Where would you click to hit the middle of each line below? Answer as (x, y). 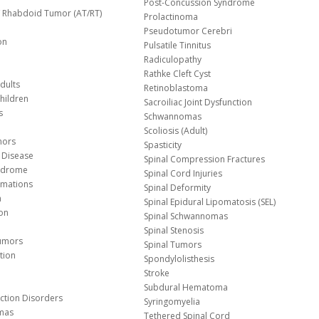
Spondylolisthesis (179, 259)
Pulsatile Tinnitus (178, 46)
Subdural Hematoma (186, 288)
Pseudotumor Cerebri (188, 31)
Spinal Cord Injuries (183, 174)
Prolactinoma (171, 17)
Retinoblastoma (176, 88)
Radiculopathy (173, 60)
